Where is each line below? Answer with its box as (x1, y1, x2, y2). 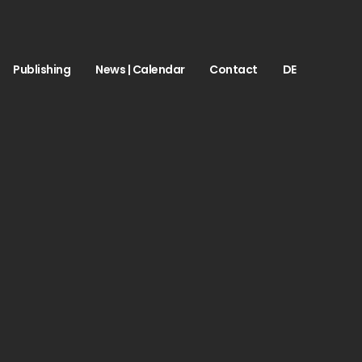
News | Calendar (95, 61, 185, 78)
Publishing (13, 61, 71, 78)
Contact (209, 61, 258, 78)
